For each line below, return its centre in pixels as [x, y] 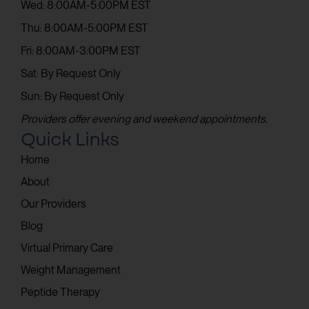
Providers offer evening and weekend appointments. [144, 119]
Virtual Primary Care [67, 248]
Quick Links [70, 139]
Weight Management [71, 270]
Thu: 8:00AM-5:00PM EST [84, 28]
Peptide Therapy [60, 292]
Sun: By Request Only [72, 96]
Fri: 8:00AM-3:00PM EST [81, 50]
